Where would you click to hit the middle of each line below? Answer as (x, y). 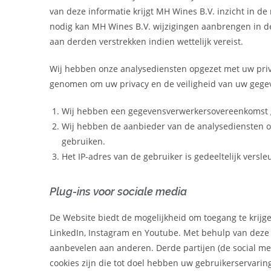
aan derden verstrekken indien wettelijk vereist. (146, 42)
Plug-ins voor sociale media (118, 192)
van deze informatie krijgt (103, 11)
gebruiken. (83, 142)
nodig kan (71, 27)
